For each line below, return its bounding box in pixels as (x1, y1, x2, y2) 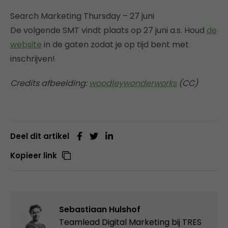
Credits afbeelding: (10, 77, 89, 90)
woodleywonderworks (89, 77, 177, 90)
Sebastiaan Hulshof (59, 204, 140, 216)
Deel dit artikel (10, 131, 69, 142)
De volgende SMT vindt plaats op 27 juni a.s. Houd (10, 24, 207, 37)
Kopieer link (10, 150, 57, 161)
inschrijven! (10, 53, 55, 65)
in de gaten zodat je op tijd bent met (42, 39, 189, 51)
